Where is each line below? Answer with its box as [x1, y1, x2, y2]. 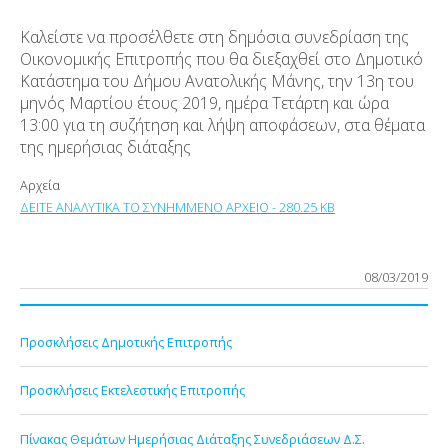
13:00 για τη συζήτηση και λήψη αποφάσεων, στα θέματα [20, 113, 425, 136]
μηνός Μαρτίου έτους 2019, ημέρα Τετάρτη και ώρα [20, 91, 389, 114]
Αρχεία [20, 175, 60, 194]
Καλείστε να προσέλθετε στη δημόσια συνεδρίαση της [20, 25, 409, 48]
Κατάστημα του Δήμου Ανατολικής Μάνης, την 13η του [20, 69, 414, 92]
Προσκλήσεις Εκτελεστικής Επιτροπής [20, 381, 245, 400]
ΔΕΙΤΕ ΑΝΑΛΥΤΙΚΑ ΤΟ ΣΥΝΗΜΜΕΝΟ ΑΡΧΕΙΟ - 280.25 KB [20, 197, 335, 216]
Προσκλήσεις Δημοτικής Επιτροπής [20, 333, 232, 352]
